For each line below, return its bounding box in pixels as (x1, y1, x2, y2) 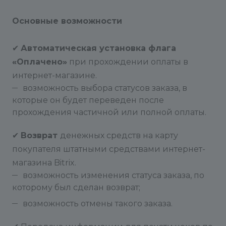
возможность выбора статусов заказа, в (23, 83, 187, 93)
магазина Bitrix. (12, 158, 76, 167)
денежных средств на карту (60, 131, 178, 140)
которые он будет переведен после (12, 95, 164, 105)
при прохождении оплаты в (67, 57, 188, 67)
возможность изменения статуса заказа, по (23, 171, 204, 180)
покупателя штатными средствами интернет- (12, 144, 205, 154)
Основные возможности (12, 16, 122, 26)
